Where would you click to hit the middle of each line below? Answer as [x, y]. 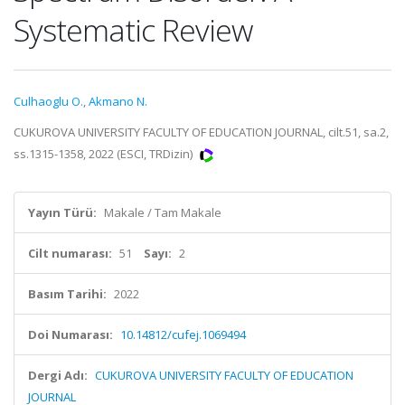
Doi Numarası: [71, 334]
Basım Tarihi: [67, 294]
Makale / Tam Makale [163, 212]
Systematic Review [133, 30]
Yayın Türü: [62, 212]
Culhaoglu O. [48, 101]
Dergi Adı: [58, 375]
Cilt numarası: [70, 253]
